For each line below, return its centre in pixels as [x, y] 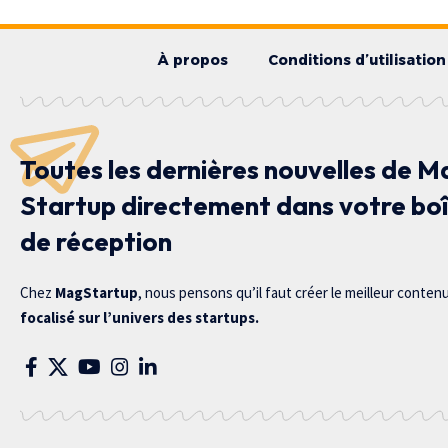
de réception [96, 242]
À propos [193, 60]
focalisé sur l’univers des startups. [139, 318]
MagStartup [96, 293]
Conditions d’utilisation [357, 60]
